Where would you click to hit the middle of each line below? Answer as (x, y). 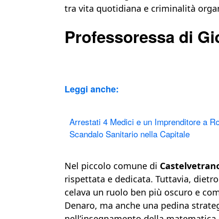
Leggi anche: (92, 89)
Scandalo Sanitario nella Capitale (130, 134)
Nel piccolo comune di (112, 166)
